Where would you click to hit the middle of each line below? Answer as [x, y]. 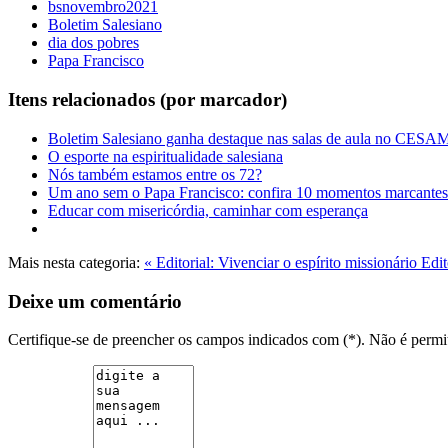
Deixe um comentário [95, 301]
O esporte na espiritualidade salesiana [165, 156]
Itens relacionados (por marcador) [147, 100]
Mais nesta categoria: [74, 262]
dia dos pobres [93, 43]
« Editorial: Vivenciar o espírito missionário [282, 262]
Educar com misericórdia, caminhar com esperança [208, 210]
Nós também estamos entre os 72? [155, 174]
